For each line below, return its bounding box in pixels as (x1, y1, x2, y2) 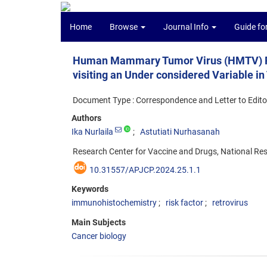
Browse (110, 22, 139, 32)
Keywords (72, 184, 108, 194)
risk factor (166, 198, 203, 207)
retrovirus (212, 198, 248, 207)
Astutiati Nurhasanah (140, 127, 220, 136)
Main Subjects (72, 218, 126, 227)
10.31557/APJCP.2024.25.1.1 (89, 165, 201, 175)
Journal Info (163, 22, 210, 32)
